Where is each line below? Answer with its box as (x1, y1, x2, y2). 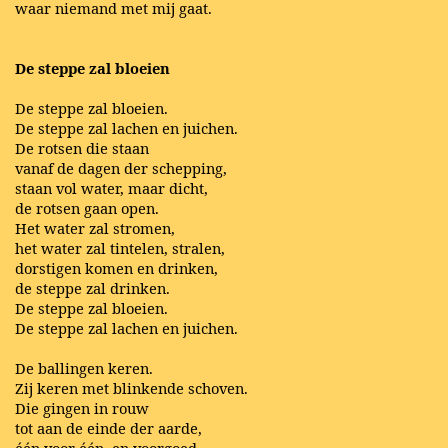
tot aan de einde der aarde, (15, 418, 202, 439)
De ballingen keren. (15, 358, 153, 379)
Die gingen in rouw (15, 398, 149, 419)
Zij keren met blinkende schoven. (15, 378, 248, 399)
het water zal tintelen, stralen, (15, 238, 225, 259)
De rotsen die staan (15, 138, 149, 159)
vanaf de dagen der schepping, (15, 158, 227, 179)
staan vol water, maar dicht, (15, 178, 208, 199)
